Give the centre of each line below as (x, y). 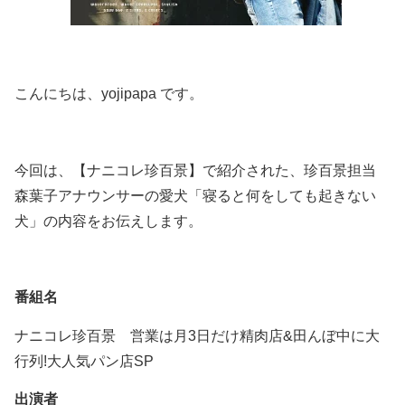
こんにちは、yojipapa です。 (109, 93)
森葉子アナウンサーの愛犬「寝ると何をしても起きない (195, 195)
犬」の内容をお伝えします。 (108, 221)
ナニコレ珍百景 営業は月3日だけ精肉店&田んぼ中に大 (197, 335)
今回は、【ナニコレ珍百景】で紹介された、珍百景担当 (195, 170)
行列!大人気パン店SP (84, 361)
